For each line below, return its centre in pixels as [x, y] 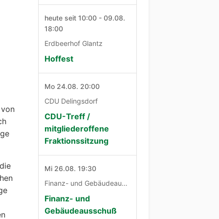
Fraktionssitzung [77, 141]
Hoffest [59, 59]
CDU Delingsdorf [71, 101]
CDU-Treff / [67, 117]
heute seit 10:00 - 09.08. [85, 18]
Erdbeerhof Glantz [74, 44]
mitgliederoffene [77, 129]
